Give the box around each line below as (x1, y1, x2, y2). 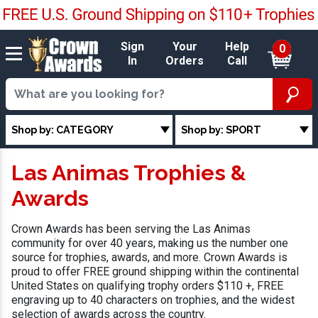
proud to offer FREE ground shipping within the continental (11, 265, 299, 279)
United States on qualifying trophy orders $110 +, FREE (11, 279, 283, 293)
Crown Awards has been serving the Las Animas (11, 222, 251, 236)
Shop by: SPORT (181, 123, 262, 136)
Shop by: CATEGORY (11, 123, 114, 136)
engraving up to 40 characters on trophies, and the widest (11, 293, 295, 307)
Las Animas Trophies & (11, 160, 246, 186)
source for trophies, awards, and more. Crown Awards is (11, 251, 287, 265)
